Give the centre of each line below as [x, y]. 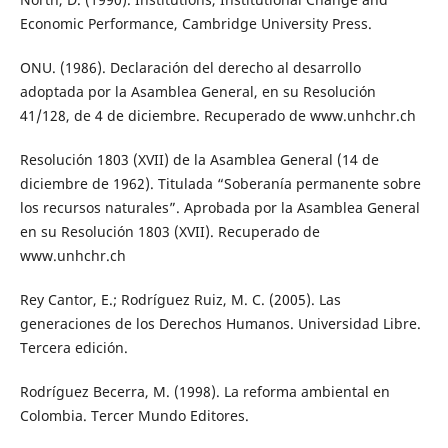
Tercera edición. [73, 348]
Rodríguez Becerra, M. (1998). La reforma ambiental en [204, 392]
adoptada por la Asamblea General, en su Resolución [197, 92]
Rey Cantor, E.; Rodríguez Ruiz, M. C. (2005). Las [180, 300]
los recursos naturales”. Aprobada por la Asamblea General [219, 208]
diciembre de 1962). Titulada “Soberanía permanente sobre [220, 184]
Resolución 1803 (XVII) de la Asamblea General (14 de [199, 160]
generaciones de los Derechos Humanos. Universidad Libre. [220, 324]
